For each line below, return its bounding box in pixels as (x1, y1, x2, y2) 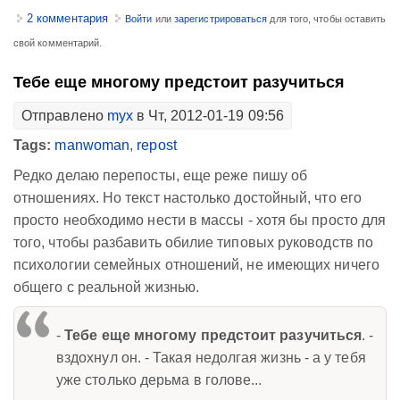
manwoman (54, 137, 130, 153)
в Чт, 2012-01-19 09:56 (133, 107, 284, 123)
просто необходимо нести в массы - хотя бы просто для (13, 212, 387, 228)
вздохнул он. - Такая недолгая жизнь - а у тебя (56, 349, 366, 365)
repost (137, 137, 177, 153)
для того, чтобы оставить (267, 12, 387, 24)
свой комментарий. (13, 37, 103, 48)
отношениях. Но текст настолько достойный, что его (13, 189, 362, 205)
